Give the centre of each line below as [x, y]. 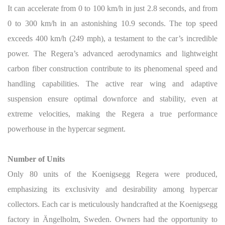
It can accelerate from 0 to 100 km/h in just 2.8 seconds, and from [113, 8]
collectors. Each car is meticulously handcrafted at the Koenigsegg [113, 204]
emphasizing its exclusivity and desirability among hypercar [113, 189]
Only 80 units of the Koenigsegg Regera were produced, [113, 174]
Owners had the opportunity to [166, 219]
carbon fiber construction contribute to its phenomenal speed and [113, 69]
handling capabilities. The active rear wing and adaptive [113, 84]
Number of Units [36, 159]
